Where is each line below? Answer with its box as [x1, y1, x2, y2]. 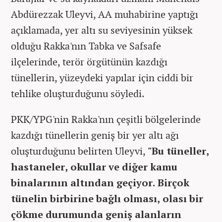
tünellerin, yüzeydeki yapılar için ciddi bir [11, 70, 193, 84]
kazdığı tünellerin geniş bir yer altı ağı [11, 128, 179, 142]
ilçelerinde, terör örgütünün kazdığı [11, 55, 167, 68]
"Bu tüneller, [148, 144, 209, 158]
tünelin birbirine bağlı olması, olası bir [11, 191, 203, 205]
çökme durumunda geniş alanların [11, 207, 181, 221]
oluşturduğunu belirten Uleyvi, [11, 144, 148, 158]
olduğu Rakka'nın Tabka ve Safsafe [11, 39, 161, 53]
